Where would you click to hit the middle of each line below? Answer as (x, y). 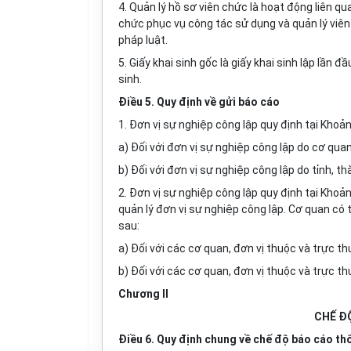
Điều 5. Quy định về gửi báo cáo (199, 102)
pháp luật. (143, 40)
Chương (140, 294)
